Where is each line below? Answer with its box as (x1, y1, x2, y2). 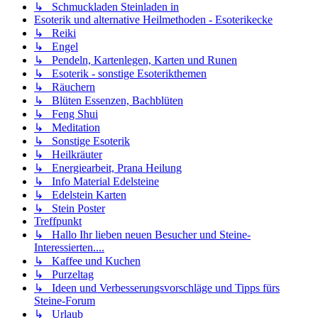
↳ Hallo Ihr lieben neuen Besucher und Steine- (34, 229, 251, 241)
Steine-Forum (34, 295, 95, 307)
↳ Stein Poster (34, 202, 105, 215)
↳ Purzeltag (34, 268, 94, 281)
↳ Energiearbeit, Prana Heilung (34, 162, 182, 175)
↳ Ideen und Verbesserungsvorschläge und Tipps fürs (34, 282, 280, 295)
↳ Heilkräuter (34, 148, 102, 161)
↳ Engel (34, 40, 78, 53)
